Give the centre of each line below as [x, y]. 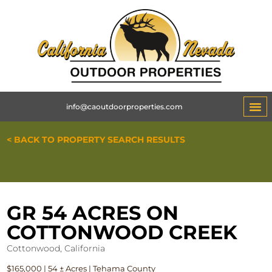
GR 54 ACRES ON [93, 213]
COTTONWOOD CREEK [122, 233]
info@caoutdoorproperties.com [124, 106]
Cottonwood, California [56, 249]
